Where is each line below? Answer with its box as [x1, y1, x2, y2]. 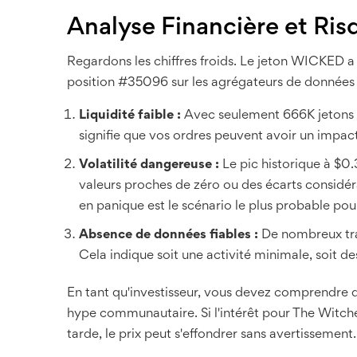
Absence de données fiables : [79, 229, 258, 242]
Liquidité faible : [79, 110, 181, 123]
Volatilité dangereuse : [79, 159, 219, 172]
